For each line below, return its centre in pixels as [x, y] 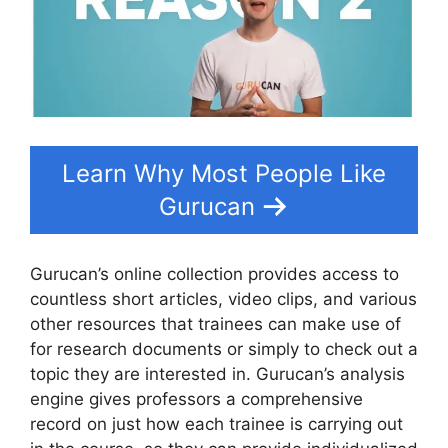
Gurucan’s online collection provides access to [214, 274]
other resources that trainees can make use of [215, 324]
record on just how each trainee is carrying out [216, 424]
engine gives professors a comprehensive [196, 399]
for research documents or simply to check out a [224, 349]
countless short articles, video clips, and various [223, 299]
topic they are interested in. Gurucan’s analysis [217, 374]
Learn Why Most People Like [224, 173]
